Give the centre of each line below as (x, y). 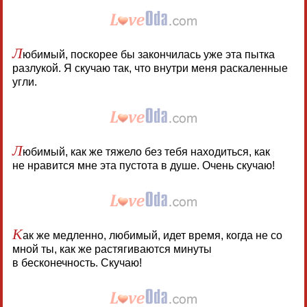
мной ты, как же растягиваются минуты (112, 249)
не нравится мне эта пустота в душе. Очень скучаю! (143, 165)
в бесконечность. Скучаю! (77, 262)
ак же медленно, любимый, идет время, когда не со (152, 235)
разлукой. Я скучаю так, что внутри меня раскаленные (150, 68)
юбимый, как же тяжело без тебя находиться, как (146, 151)
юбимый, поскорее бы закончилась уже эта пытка (148, 54)
